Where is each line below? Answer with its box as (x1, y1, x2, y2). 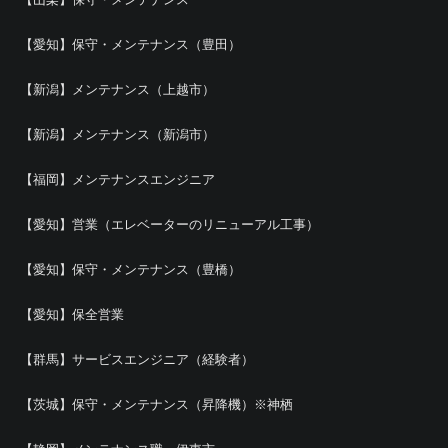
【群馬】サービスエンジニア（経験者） (20, 352, 254, 367)
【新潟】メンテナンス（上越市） (20, 82, 215, 97)
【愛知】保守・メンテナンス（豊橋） (20, 262, 241, 277)
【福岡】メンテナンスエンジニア (20, 172, 215, 187)
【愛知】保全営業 (20, 307, 124, 322)
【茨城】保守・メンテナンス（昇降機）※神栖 (20, 397, 293, 412)
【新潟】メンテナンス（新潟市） (20, 127, 215, 142)
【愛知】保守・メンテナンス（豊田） (20, 37, 241, 52)
